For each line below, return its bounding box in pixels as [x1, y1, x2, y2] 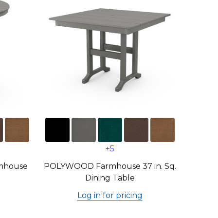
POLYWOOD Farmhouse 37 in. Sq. [43, 162, 176, 171]
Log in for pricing [77, 191, 143, 200]
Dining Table [85, 173, 135, 182]
